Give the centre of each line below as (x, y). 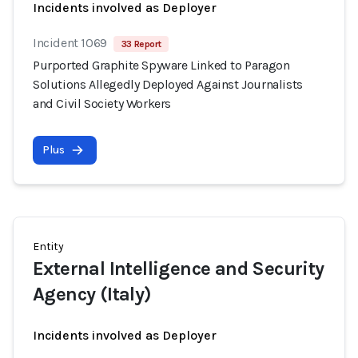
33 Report (141, 44)
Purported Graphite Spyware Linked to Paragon (161, 65)
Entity (48, 247)
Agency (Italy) (92, 294)
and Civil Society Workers (102, 103)
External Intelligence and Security (179, 268)
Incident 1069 (70, 43)
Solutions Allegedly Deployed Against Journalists (168, 84)
